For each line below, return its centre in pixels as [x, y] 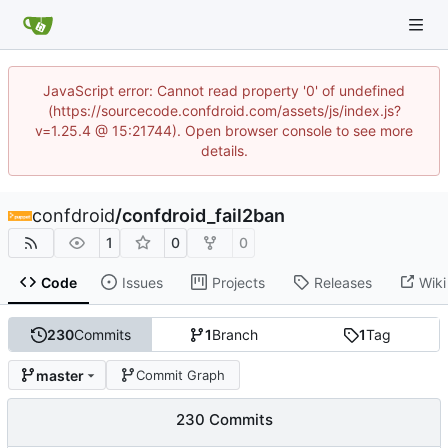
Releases [342, 282]
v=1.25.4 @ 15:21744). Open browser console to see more [224, 130]
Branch [235, 335]
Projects [238, 282]
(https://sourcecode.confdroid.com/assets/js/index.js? [224, 110]
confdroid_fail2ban [203, 215]
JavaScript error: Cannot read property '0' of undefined [224, 90]
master [59, 375]
